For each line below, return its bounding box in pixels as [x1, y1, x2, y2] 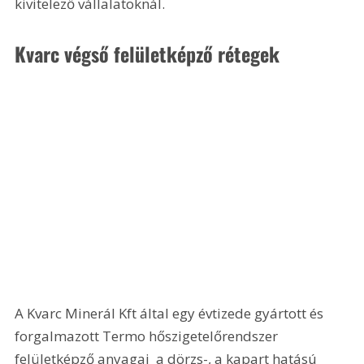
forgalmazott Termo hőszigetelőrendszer [15, 326, 282, 345]
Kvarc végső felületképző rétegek [15, 39, 285, 69]
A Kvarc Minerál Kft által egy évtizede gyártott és [15, 303, 327, 323]
